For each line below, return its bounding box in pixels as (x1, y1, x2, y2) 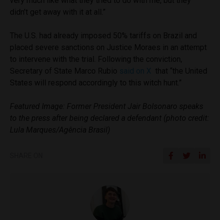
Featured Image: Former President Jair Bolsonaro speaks (10, 101, 203, 111)
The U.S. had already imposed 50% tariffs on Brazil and (10, 30, 197, 40)
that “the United (153, 66, 207, 76)
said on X (119, 66, 153, 76)
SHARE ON (10, 151, 43, 160)
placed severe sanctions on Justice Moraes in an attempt (10, 42, 207, 52)
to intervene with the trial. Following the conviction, (10, 54, 182, 64)
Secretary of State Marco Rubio (10, 66, 119, 76)
